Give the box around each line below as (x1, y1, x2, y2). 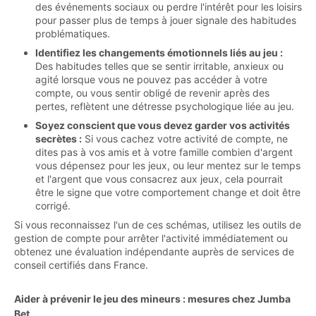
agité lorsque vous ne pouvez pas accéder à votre (35, 73, 267, 85)
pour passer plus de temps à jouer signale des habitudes (35, 13, 296, 26)
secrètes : (35, 132, 82, 145)
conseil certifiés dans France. (14, 258, 148, 271)
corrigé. (35, 199, 71, 212)
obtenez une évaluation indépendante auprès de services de (14, 245, 294, 257)
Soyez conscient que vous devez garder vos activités (35, 119, 290, 131)
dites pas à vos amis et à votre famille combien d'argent (35, 145, 293, 158)
